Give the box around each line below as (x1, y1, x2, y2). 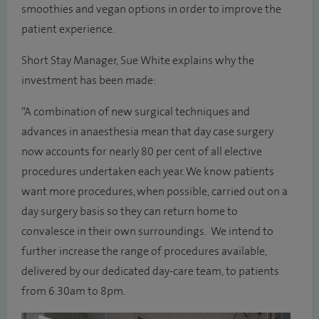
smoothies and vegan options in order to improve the (21, 3, 281, 16)
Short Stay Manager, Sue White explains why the (21, 54, 254, 67)
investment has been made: (21, 74, 160, 87)
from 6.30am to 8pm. (21, 285, 125, 298)
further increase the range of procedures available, (21, 245, 267, 258)
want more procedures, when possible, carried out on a (21, 185, 288, 198)
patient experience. (21, 23, 115, 36)
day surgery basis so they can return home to (21, 205, 238, 218)
